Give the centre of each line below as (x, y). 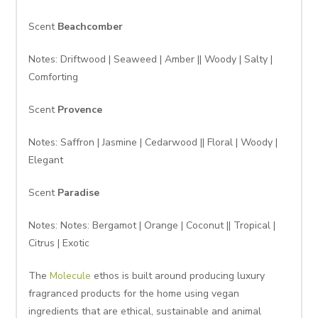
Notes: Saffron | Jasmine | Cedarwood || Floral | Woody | (153, 143)
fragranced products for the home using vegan (134, 294)
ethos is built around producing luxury (178, 276)
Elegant (46, 160)
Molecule (71, 276)
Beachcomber (91, 27)
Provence (80, 110)
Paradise (79, 193)
